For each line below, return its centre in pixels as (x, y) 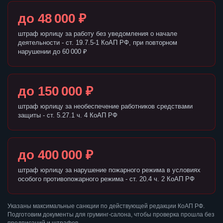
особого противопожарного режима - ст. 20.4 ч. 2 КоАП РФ (106, 179)
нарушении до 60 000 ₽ (53, 52)
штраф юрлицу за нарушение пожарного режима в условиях (109, 170)
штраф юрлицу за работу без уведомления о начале (98, 34)
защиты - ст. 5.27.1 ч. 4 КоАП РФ (68, 115)
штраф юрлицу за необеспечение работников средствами (105, 107)
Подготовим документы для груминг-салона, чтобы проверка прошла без (111, 215)
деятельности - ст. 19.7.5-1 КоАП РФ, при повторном (98, 43)
